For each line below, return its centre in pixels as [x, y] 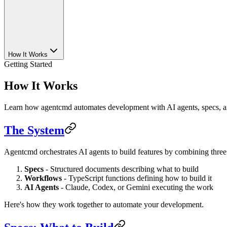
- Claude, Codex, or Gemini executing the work [136, 187]
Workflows [43, 178]
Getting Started [28, 64]
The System [34, 130]
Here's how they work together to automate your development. [104, 204]
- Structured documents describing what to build [121, 169]
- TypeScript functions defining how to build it [137, 178]
